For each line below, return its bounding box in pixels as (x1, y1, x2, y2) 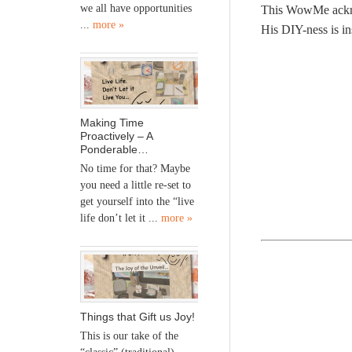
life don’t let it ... (80, 212, 161, 225)
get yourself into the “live (80, 196, 194, 208)
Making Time (80, 116, 144, 130)
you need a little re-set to (80, 179, 191, 192)
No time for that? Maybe (80, 163, 190, 175)
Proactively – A (80, 130, 152, 143)
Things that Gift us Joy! (80, 310, 195, 323)
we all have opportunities (80, 2, 192, 14)
